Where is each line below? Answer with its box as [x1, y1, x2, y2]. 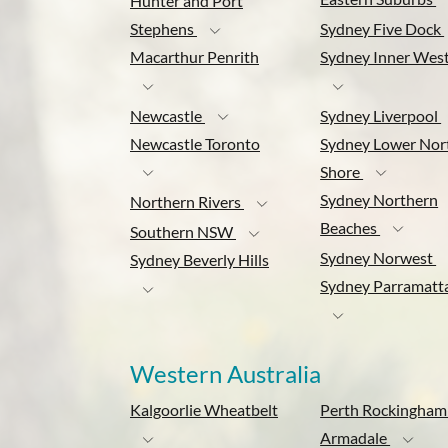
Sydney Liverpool [320, 105, 442, 125]
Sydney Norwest [320, 247, 437, 267]
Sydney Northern [320, 189, 439, 209]
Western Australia [130, 358, 321, 388]
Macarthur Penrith [130, 47, 259, 67]
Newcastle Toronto [130, 133, 260, 153]
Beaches [320, 217, 381, 237]
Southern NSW [130, 222, 236, 242]
